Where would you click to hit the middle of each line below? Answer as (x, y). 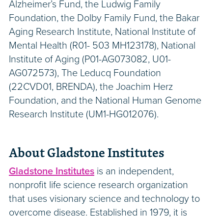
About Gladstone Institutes (86, 153)
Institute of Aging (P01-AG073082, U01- (90, 60)
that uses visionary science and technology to (104, 199)
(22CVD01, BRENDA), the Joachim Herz (91, 87)
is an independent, (134, 172)
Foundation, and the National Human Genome (105, 101)
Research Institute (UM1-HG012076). (84, 115)
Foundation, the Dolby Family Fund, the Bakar (104, 18)
